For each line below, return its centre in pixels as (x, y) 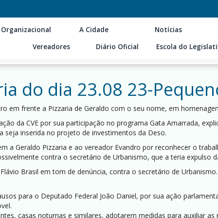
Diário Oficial (117, 47)
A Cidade (94, 30)
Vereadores (52, 47)
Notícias (169, 30)
